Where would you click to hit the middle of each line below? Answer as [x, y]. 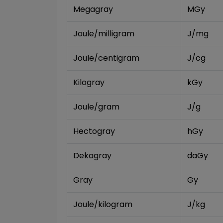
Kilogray [89, 82]
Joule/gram [96, 107]
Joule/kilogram [103, 204]
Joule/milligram [104, 34]
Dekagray [92, 156]
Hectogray [94, 131]
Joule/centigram [106, 58]
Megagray [93, 9]
